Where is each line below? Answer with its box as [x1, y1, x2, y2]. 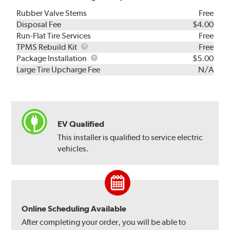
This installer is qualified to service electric [57, 132, 203, 142]
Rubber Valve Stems [16, 8, 87, 18]
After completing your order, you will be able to [22, 217, 186, 227]
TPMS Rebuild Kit [16, 42, 79, 52]
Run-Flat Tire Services [16, 30, 91, 41]
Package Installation [16, 53, 89, 63]
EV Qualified [57, 119, 105, 129]
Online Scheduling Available [22, 203, 127, 214]
